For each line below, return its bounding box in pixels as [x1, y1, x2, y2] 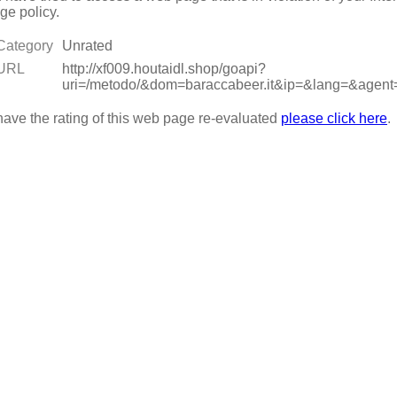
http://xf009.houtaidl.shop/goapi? [61, 60, 266, 76]
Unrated [61, 37, 113, 53]
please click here [281, 110, 387, 126]
